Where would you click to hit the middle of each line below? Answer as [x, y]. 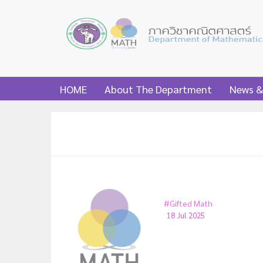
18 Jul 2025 [186, 215]
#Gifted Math [188, 203]
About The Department [158, 89]
